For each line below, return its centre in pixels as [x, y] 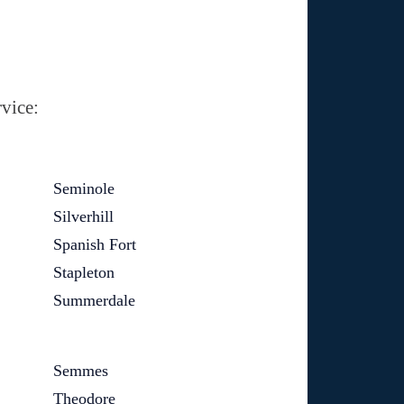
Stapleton [83, 272]
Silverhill [83, 216]
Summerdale [94, 300]
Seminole [83, 188]
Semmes [80, 371]
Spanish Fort [94, 244]
